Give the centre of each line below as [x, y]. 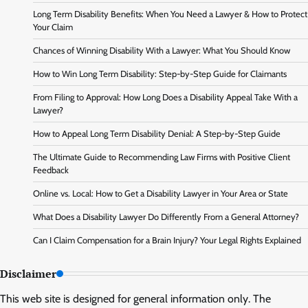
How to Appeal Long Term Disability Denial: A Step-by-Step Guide [157, 133]
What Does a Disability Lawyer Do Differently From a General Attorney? [166, 217]
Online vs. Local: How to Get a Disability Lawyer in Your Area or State [161, 193]
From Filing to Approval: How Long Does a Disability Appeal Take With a [165, 97]
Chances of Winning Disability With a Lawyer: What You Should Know [162, 50]
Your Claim [53, 27]
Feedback [51, 170]
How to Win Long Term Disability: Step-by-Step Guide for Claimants [160, 74]
